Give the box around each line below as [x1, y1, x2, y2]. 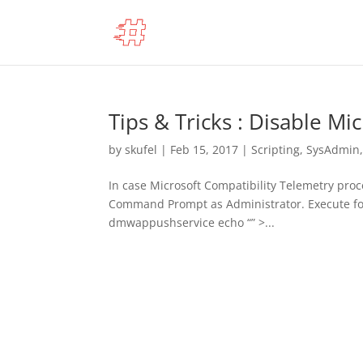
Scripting [251, 142, 301, 157]
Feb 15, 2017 [170, 142, 239, 157]
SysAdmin [306, 142, 361, 157]
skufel [125, 142, 158, 157]
